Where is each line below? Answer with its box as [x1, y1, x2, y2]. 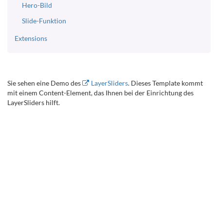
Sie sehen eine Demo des [7, 79, 82, 87]
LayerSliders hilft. [7, 98, 60, 107]
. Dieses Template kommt [128, 79, 203, 87]
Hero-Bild [22, 1, 52, 9]
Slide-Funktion [22, 17, 66, 25]
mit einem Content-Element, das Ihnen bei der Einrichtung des [7, 89, 194, 97]
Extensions [15, 34, 47, 42]
